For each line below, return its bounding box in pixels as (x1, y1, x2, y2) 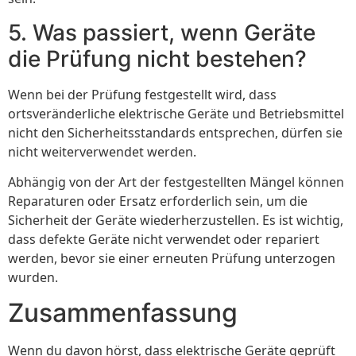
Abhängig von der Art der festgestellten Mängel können (8, 173, 344, 192)
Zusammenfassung (8, 297, 238, 329)
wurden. (8, 269, 58, 287)
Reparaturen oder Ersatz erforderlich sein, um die (8, 192, 308, 211)
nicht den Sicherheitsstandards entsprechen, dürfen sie (8, 123, 342, 141)
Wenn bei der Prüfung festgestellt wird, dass (8, 85, 277, 103)
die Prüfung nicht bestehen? (8, 44, 307, 72)
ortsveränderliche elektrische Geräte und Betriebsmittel (8, 104, 344, 122)
